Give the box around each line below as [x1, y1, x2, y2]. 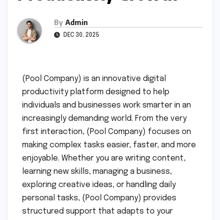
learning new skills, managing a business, [22, 167, 172, 176]
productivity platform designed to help [22, 87, 169, 96]
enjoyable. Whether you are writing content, [22, 154, 186, 163]
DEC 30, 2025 [62, 32, 99, 38]
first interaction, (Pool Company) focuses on [22, 127, 191, 136]
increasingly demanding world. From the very [22, 114, 187, 123]
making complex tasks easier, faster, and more [22, 140, 196, 149]
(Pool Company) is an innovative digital [22, 74, 166, 83]
